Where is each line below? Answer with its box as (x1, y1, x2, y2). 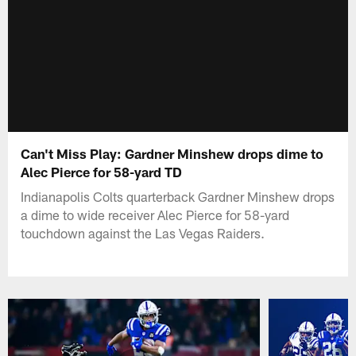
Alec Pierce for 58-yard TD (21, 163, 183, 180)
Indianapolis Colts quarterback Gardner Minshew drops (21, 188, 335, 204)
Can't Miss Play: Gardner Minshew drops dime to (21, 145, 324, 161)
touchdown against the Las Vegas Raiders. (21, 224, 265, 241)
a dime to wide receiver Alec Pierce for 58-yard (21, 206, 290, 222)
